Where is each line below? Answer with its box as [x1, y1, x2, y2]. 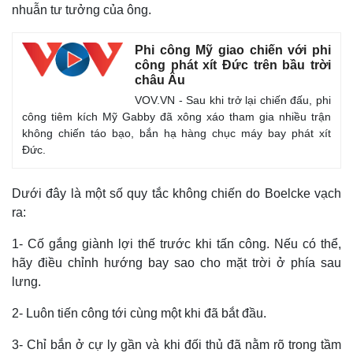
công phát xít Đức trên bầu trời [135, 58, 331, 72]
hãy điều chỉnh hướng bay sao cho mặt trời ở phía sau [12, 256, 341, 269]
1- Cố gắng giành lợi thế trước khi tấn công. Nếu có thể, [12, 237, 341, 251]
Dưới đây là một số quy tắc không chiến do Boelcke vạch [12, 187, 341, 200]
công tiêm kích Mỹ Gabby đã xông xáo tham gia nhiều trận [22, 110, 331, 123]
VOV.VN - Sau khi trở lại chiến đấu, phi [135, 94, 331, 106]
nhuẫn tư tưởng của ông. [12, 3, 151, 17]
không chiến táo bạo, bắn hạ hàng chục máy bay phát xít [22, 127, 331, 139]
